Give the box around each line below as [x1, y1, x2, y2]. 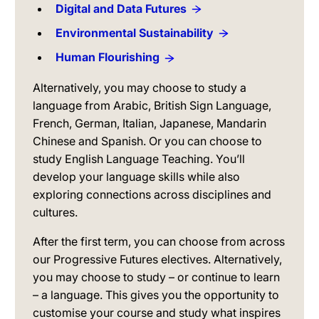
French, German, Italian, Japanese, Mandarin [33, 115, 266, 130]
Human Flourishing [56, 50, 159, 65]
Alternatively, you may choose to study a [33, 80, 246, 95]
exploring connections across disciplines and [33, 187, 271, 202]
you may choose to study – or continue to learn [33, 269, 280, 284]
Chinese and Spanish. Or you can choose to [33, 133, 262, 148]
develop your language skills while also [33, 169, 240, 184]
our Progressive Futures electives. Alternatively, [33, 251, 282, 266]
